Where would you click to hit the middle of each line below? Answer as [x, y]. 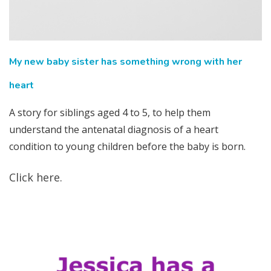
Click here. [36, 178]
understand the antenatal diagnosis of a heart [114, 130]
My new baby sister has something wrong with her [126, 61]
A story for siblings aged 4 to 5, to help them [110, 113]
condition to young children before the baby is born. [127, 147]
